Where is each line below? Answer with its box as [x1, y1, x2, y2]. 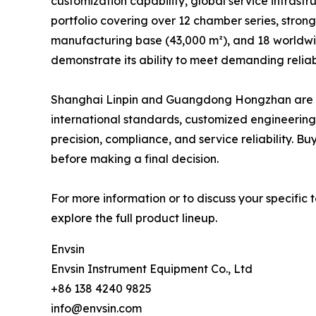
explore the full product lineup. [51, 211, 217, 226]
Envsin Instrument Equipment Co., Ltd [51, 262, 253, 276]
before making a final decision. [51, 152, 219, 166]
